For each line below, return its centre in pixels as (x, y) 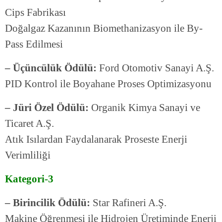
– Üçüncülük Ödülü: (51, 68)
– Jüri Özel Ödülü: (48, 108)
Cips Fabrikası (35, 13)
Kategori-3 (29, 179)
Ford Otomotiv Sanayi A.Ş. (155, 68)
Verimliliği (28, 155)
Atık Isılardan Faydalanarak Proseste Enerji (96, 139)
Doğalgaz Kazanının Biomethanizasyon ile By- (104, 28)
